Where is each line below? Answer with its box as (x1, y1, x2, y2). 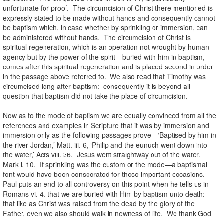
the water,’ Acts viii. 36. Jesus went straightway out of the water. (3, 149, 202, 159)
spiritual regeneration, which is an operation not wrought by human (3, 42, 209, 52)
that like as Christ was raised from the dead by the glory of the (3, 198, 195, 208)
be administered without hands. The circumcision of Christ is (3, 32, 191, 42)
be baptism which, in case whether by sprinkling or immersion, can (3, 22, 208, 32)
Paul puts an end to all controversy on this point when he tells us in (3, 178, 209, 189)
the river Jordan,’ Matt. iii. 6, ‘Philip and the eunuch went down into (3, 139, 207, 150)
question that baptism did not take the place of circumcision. (3, 90, 188, 101)
